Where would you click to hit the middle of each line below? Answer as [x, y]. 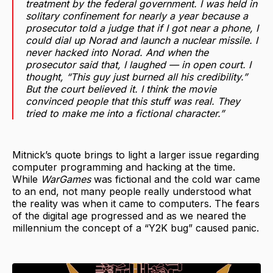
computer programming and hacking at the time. [124, 167]
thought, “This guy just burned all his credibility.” [136, 76]
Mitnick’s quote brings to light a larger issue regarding [136, 154]
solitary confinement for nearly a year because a [137, 16]
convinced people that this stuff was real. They [133, 101]
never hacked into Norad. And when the [117, 52]
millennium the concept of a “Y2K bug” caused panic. [136, 228]
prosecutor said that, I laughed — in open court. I [138, 64]
